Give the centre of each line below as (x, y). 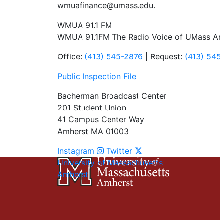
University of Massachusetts (110, 162)
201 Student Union (92, 107)
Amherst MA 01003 (93, 131)
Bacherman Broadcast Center (112, 96)
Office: (71, 56)
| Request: (164, 56)
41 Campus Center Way (101, 119)
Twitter (119, 151)
